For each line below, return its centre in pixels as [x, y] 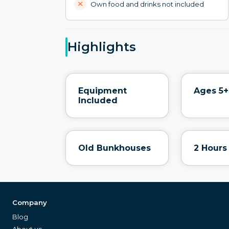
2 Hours [211, 148]
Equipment [102, 90]
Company [30, 202]
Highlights [102, 47]
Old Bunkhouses [114, 148]
